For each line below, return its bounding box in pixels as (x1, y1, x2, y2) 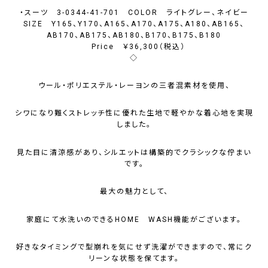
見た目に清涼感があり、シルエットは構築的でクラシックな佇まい (17, 148, 251, 157)
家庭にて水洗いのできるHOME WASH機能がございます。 (26, 215, 242, 224)
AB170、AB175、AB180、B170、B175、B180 (47, 31, 221, 39)
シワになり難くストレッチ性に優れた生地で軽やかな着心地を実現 (14, 109, 254, 118)
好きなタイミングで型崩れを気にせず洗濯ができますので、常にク (16, 243, 252, 252)
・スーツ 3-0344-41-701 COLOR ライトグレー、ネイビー (19, 8, 249, 17)
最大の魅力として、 (99, 187, 169, 196)
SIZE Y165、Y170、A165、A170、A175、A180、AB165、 (23, 19, 245, 28)
